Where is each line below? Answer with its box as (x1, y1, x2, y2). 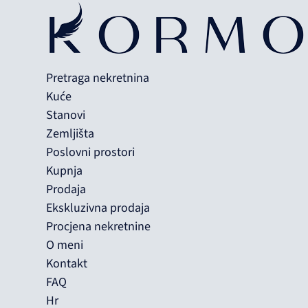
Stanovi (46, 107, 86, 124)
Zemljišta (46, 125, 95, 142)
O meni (46, 236, 84, 254)
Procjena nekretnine (46, 218, 151, 235)
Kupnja (46, 162, 83, 179)
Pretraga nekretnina (46, 69, 150, 87)
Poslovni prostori (46, 144, 135, 161)
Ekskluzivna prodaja (46, 199, 151, 217)
